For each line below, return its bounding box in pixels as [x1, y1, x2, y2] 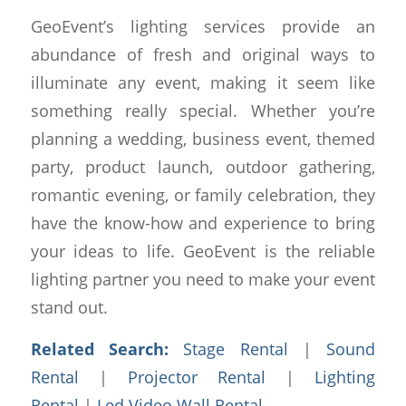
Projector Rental [127, 365, 266, 389]
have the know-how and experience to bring [30, 210, 376, 234]
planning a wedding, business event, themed [30, 126, 376, 150]
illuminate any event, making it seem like [30, 70, 376, 93]
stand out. [30, 295, 108, 318]
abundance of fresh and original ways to [30, 42, 376, 65]
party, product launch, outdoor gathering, [30, 154, 376, 178]
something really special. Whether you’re [30, 98, 376, 121]
